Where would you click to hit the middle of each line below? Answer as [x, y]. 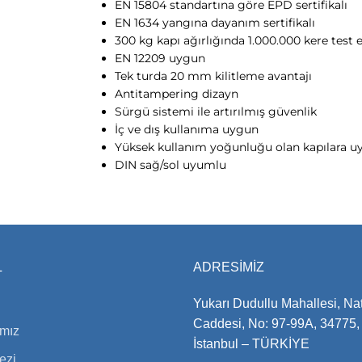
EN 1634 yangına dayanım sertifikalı [215, 22]
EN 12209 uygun [160, 58]
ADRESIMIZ [229, 267]
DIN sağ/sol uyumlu [171, 164]
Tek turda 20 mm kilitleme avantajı [214, 76]
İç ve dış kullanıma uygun [187, 129]
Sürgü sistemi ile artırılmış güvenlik [216, 111]
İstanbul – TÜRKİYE [251, 343]
